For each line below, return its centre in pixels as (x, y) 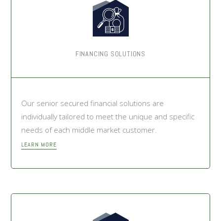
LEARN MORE (39, 144)
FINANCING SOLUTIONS (110, 54)
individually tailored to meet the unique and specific (108, 116)
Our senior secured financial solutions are (93, 103)
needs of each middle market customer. (89, 129)
